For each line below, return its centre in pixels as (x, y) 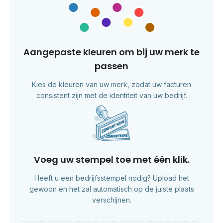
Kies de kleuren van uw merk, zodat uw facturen (111, 84)
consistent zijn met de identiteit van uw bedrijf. (111, 95)
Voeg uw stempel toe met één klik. (111, 159)
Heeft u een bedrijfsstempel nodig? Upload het (111, 178)
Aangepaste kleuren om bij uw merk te (111, 52)
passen (111, 66)
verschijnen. (111, 200)
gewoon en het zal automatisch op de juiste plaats (111, 189)
